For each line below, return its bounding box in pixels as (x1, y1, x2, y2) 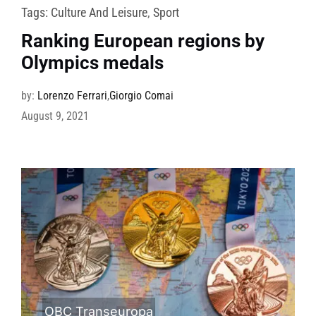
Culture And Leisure (50, 5, 147, 20)
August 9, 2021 (20, 109, 89, 123)
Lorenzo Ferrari (37, 89, 107, 103)
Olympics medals (20, 52, 164, 74)
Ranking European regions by (20, 30, 265, 52)
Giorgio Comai (109, 89, 174, 103)
